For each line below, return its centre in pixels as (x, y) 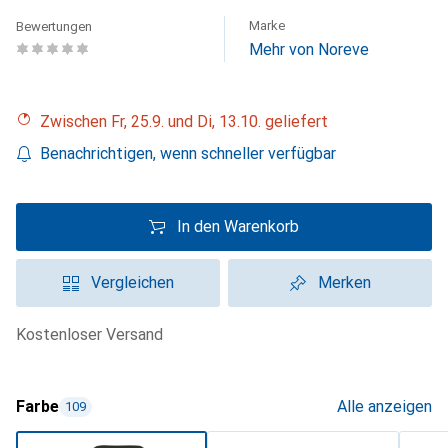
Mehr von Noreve (309, 49)
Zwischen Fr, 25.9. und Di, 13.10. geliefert (189, 121)
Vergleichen (132, 282)
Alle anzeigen (384, 406)
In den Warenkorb (238, 226)
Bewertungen (54, 26)
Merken (344, 282)
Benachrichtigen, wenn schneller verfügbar (188, 153)
